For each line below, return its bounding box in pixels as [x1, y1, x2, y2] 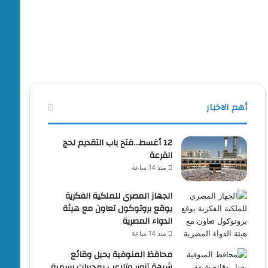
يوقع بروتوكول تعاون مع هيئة [63, 200, 173, 217]
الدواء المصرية [123, 213, 173, 229]
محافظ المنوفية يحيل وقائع [71, 246, 173, 263]
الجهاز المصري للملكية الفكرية [65, 188, 173, 204]
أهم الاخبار [206, 99, 248, 115]
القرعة [150, 147, 173, 163]
